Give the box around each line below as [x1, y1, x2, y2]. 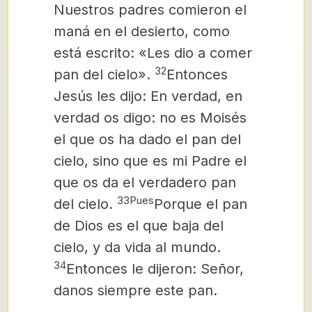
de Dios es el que [54, 217, 172, 234]
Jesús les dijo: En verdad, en [54, 88, 242, 104]
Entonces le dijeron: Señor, [66, 260, 244, 277]
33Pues [117, 193, 154, 207]
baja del [172, 217, 224, 234]
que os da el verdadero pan [54, 174, 236, 191]
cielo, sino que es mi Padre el [54, 153, 247, 169]
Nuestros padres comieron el [54, 1, 247, 18]
